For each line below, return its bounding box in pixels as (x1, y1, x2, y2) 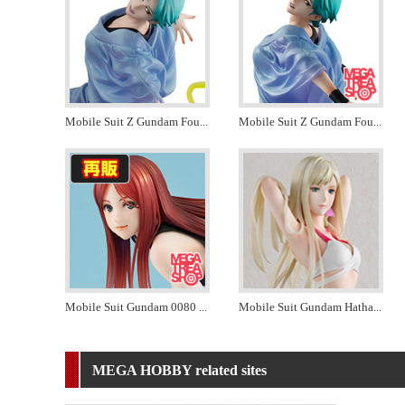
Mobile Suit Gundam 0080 (65, 300, 199, 315)
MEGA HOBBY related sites (92, 363, 267, 379)
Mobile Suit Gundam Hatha (239, 300, 373, 315)
